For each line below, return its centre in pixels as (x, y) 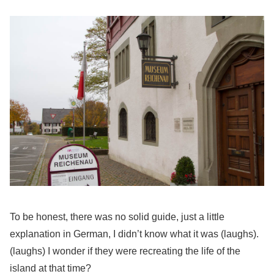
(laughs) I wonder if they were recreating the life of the (125, 251)
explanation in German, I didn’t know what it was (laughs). (134, 234)
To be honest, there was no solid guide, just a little (117, 217)
